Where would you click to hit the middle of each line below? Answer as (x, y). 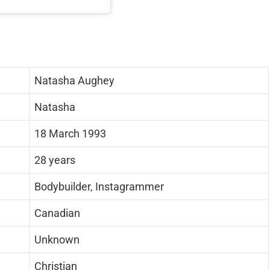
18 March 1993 (70, 134)
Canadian (57, 213)
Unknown (57, 240)
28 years (55, 160)
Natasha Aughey (74, 81)
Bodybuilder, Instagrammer (99, 187)
